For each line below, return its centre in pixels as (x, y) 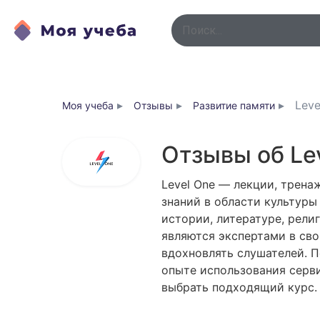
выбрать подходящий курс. (240, 287)
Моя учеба (88, 105)
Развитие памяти (234, 105)
